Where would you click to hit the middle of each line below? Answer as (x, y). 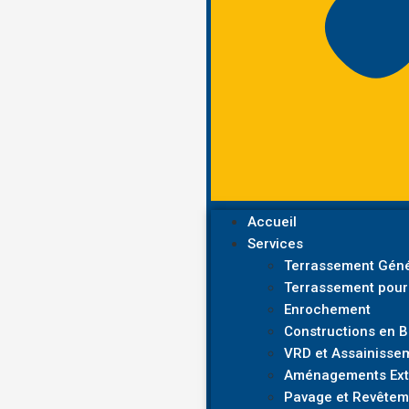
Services (276, 244)
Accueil (273, 222)
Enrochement (328, 310)
